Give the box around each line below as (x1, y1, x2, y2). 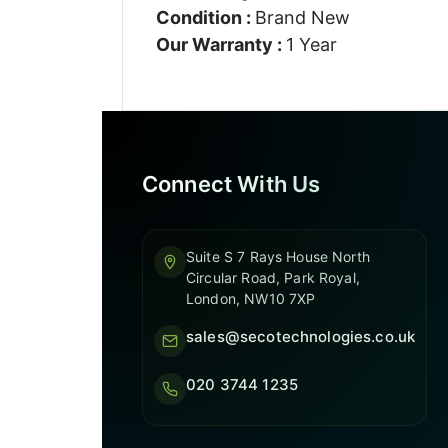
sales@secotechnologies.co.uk (186, 327, 416, 346)
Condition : (155, 6, 255, 28)
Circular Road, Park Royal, (186, 269, 360, 286)
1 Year (285, 33, 337, 55)
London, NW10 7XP (186, 290, 316, 307)
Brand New (254, 6, 350, 28)
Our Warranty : (155, 33, 286, 55)
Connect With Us (142, 171, 321, 197)
